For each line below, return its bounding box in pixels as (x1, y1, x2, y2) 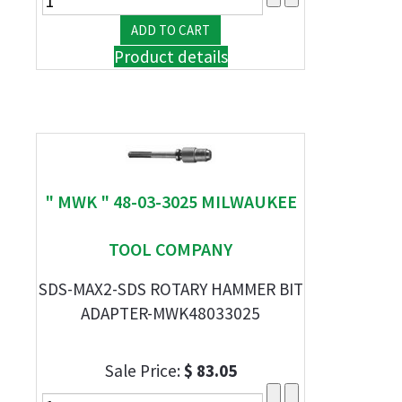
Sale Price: (104, 360, 184, 381)
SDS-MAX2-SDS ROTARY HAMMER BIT (38, 278, 303, 300)
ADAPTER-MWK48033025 (81, 302, 260, 324)
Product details (113, 46, 228, 67)
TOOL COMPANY (109, 238, 232, 260)
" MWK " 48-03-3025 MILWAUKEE (44, 190, 297, 213)
